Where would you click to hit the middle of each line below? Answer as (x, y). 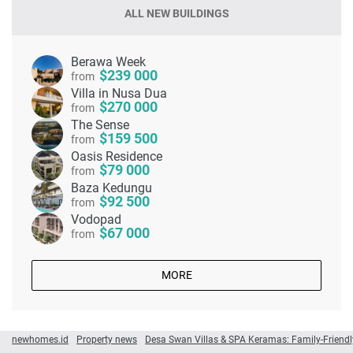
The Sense (100, 125)
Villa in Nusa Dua (119, 94)
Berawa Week (108, 62)
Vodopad (96, 220)
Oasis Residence (117, 157)
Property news (107, 339)
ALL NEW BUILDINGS (176, 14)
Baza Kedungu (111, 188)
